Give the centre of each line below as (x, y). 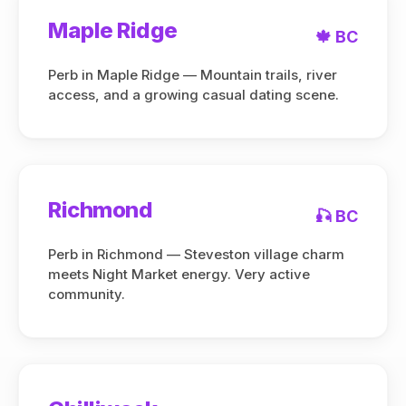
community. (87, 294)
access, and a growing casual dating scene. (193, 95)
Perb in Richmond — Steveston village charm (196, 254)
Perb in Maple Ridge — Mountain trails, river (193, 75)
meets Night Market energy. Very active (179, 274)
